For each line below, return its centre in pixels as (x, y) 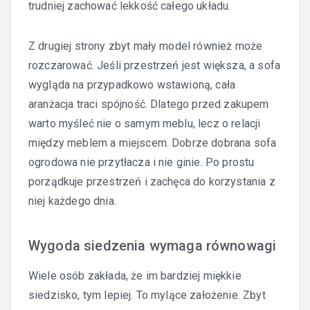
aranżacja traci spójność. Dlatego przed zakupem (149, 104)
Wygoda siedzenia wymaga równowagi (153, 245)
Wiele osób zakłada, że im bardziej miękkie (135, 275)
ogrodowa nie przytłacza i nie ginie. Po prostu (142, 162)
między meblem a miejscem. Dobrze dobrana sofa (153, 143)
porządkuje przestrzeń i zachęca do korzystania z (152, 181)
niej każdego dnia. (72, 201)
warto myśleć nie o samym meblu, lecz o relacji (145, 123)
